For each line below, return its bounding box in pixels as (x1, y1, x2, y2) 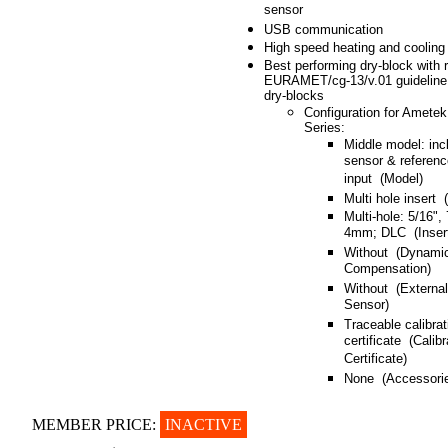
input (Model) (344, 171, 423, 188)
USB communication (264, 22, 383, 37)
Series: (304, 120, 345, 135)
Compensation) (344, 261, 431, 278)
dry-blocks (264, 88, 324, 103)
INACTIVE (165, 416, 242, 433)
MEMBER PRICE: (32, 416, 160, 433)
